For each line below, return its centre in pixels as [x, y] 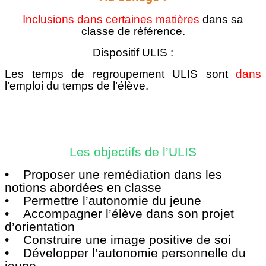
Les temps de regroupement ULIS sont [120, 74]
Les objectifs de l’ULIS [133, 152]
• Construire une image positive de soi [118, 240]
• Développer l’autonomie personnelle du [125, 253]
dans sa [223, 19]
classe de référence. [133, 31]
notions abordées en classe [83, 187]
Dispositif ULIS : [133, 52]
